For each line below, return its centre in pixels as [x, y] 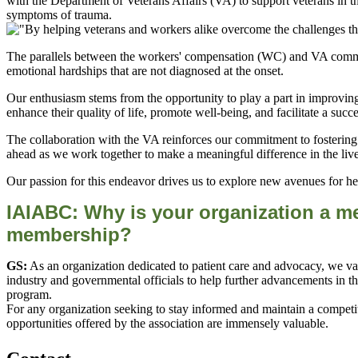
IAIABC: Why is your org [118, 213]
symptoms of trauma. [59, 15]
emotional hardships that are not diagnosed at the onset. [145, 71]
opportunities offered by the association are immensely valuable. [169, 324]
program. [31, 295]
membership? [69, 235]
